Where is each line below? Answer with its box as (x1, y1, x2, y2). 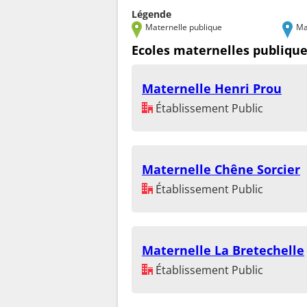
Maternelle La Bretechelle (142, 242, 304, 259)
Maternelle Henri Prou (142, 80, 282, 97)
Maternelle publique (145, 21, 222, 32)
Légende (132, 8, 171, 21)
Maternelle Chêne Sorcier (142, 161, 300, 178)
